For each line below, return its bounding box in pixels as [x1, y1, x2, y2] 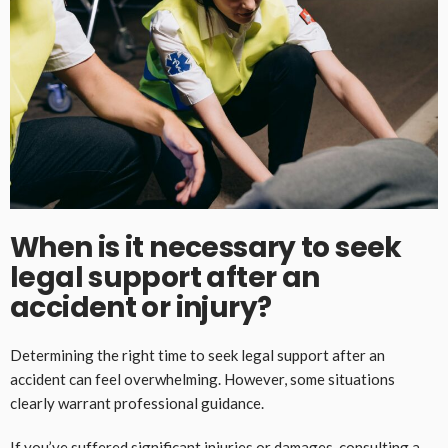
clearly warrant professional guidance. [10, 394, 264, 413]
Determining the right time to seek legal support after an [10, 346, 385, 365]
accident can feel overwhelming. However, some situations [10, 370, 395, 389]
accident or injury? [10, 288, 272, 328]
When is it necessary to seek [10, 228, 402, 268]
